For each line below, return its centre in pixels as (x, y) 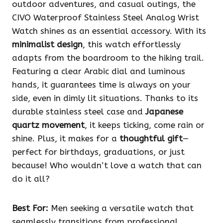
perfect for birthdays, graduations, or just (98, 152)
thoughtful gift (151, 139)
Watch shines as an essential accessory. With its (109, 31)
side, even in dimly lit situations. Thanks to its (105, 98)
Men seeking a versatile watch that (121, 208)
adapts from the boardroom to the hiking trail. (108, 58)
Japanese (164, 112)
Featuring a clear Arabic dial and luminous (99, 71)
